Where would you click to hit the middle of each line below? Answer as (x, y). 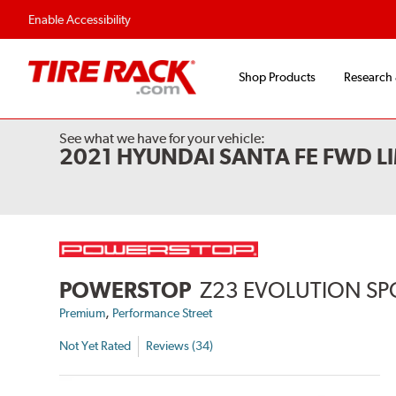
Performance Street (163, 312)
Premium (83, 312)
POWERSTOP (126, 289)
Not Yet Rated (95, 346)
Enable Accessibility (80, 19)
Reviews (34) (180, 346)
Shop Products (277, 77)
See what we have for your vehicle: (163, 139)
